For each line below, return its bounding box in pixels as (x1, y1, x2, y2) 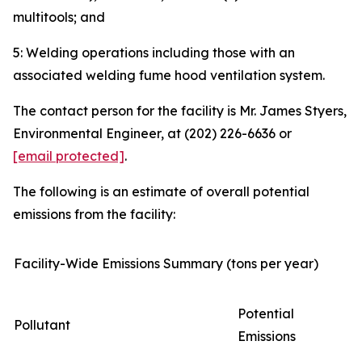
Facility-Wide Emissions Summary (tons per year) (14, 255, 318, 271)
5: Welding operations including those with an (13, 44, 295, 61)
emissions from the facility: (13, 206, 175, 222)
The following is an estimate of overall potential (13, 183, 309, 200)
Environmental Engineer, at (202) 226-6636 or (13, 125, 292, 141)
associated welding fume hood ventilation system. (13, 67, 325, 83)
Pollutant (14, 317, 70, 333)
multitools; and (13, 9, 105, 25)
